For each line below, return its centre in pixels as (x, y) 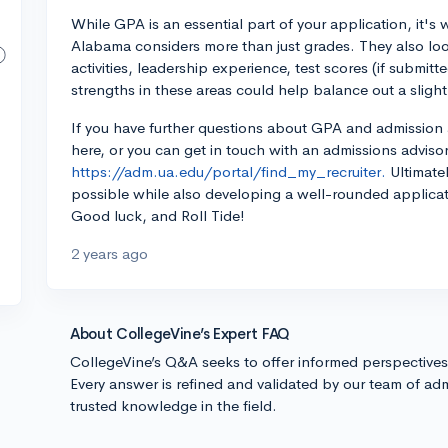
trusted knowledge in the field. (173, 405)
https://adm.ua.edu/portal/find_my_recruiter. (228, 171)
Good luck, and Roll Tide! (158, 215)
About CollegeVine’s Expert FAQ (180, 333)
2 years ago (109, 253)
